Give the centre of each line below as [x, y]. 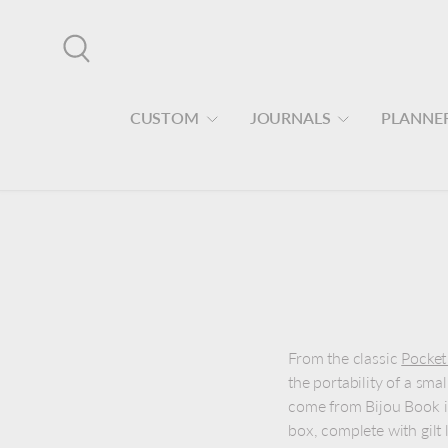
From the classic [345, 358]
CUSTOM [164, 117]
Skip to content [140, 37]
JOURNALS [290, 117]
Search [97, 76]
